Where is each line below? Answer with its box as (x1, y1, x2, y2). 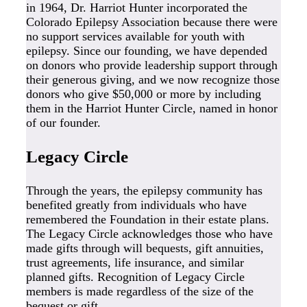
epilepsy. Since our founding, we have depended (26, 44, 267, 58)
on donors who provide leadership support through (26, 58, 278, 73)
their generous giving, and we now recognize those (26, 73, 280, 87)
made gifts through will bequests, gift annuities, (26, 241, 264, 256)
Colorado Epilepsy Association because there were (26, 15, 278, 29)
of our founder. (26, 116, 101, 130)
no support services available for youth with (26, 29, 245, 44)
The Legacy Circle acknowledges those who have (26, 227, 273, 241)
